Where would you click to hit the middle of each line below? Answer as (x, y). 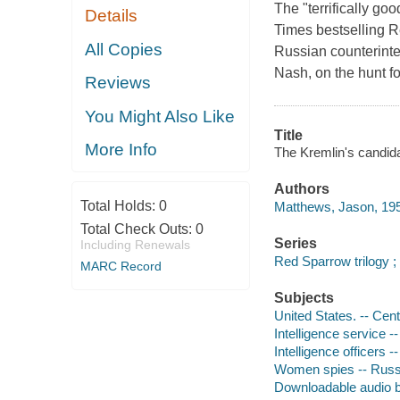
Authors (301, 189)
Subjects (304, 297)
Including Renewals (135, 244)
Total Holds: (119, 205)
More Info (121, 150)
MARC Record (121, 266)
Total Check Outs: (137, 229)
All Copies (124, 49)
